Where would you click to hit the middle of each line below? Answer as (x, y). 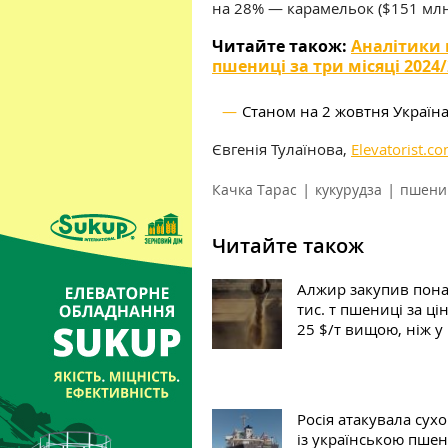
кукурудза (348, 189)
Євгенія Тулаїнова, (281, 149)
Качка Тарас (254, 189)
